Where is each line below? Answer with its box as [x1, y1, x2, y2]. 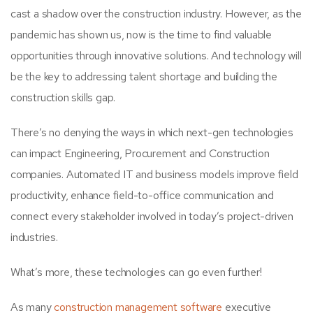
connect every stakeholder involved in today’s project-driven [10, 208, 293, 224]
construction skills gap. [10, 89, 116, 105]
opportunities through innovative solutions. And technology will [10, 48, 302, 63]
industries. [10, 229, 58, 245]
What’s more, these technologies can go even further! [10, 264, 262, 279]
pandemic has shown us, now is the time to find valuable [10, 27, 272, 42]
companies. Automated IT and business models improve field [10, 166, 298, 182]
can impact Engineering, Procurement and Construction [10, 145, 270, 161]
